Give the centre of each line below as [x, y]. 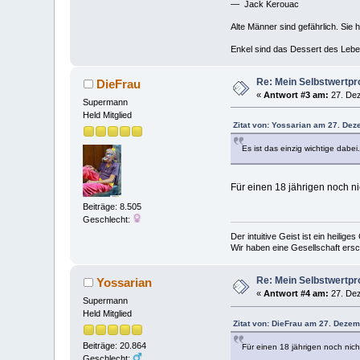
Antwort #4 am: [297, 294]
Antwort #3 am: [297, 94]
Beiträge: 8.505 [112, 207]
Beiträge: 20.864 [115, 346]
